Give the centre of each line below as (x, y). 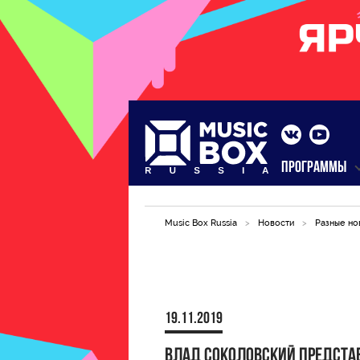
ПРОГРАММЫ (314, 168)
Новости (276, 223)
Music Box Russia (201, 223)
